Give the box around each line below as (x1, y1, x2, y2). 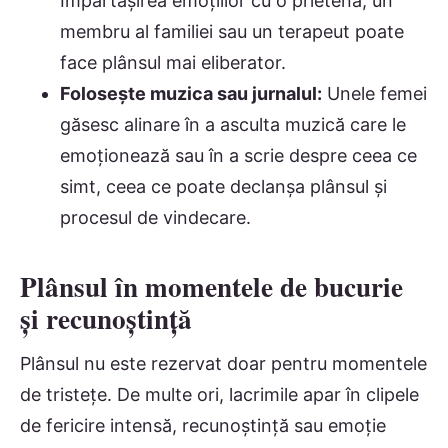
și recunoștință (20, 298, 192, 338)
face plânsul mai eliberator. (60, 51, 286, 73)
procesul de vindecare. (60, 206, 251, 228)
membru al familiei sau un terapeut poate (60, 20, 404, 42)
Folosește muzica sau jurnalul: (60, 82, 322, 104)
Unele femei (322, 82, 427, 104)
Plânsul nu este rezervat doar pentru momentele (20, 353, 427, 375)
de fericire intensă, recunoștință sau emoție (20, 415, 386, 437)
